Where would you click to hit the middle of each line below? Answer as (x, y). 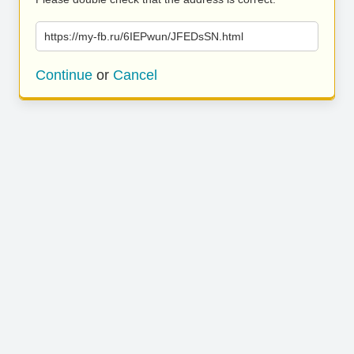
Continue (64, 75)
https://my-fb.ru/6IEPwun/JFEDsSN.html (144, 36)
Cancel (135, 75)
